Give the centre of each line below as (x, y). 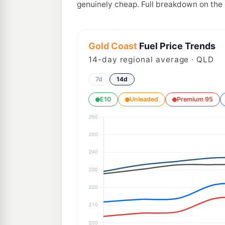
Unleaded (144, 99)
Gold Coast (113, 46)
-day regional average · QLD (156, 60)
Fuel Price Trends (176, 46)
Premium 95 (195, 99)
